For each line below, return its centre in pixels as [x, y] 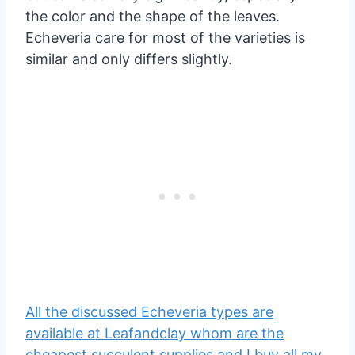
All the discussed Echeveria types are [149, 311]
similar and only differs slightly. [129, 59]
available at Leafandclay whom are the [155, 333]
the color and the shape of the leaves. [153, 16]
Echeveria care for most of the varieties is [165, 37]
